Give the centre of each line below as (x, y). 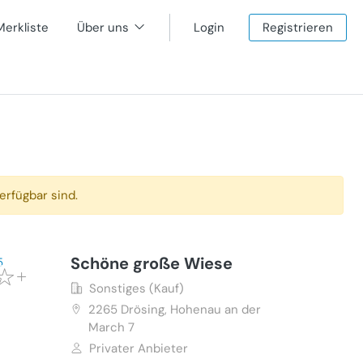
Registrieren (298, 28)
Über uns (103, 28)
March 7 (111, 327)
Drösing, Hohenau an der (190, 310)
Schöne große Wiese (151, 263)
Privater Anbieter (138, 348)
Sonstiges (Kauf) (136, 288)
